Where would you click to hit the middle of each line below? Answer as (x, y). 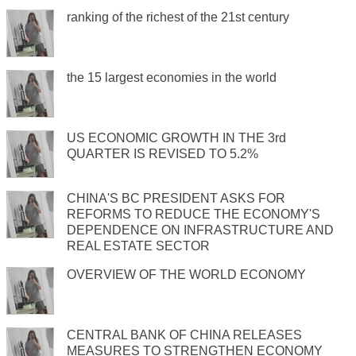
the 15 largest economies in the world (172, 78)
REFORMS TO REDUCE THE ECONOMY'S (193, 215)
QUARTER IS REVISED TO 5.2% (163, 154)
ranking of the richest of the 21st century (178, 17)
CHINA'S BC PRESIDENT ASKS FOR (176, 199)
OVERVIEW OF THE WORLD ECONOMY (186, 275)
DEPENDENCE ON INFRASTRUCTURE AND (200, 230)
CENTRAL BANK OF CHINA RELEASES (184, 335)
